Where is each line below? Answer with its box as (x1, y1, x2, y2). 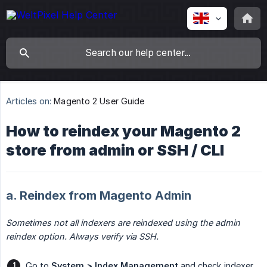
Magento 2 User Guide (54, 96, 145, 107)
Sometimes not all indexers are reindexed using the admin (6, 218, 240, 228)
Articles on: (6, 96, 52, 107)
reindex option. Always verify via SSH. (6, 231, 159, 242)
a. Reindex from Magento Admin (6, 188, 191, 203)
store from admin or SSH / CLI (6, 141, 224, 160)
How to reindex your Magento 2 (6, 122, 241, 141)
